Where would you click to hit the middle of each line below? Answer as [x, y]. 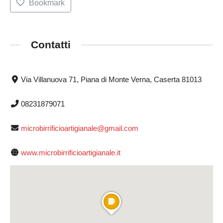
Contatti [51, 45]
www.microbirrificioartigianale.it [70, 152]
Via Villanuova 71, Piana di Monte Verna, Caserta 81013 [111, 79]
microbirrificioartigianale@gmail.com [79, 128]
